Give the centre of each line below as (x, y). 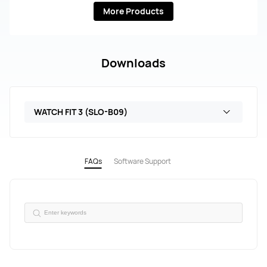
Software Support (142, 161)
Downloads (133, 63)
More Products (133, 11)
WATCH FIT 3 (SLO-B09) (81, 111)
